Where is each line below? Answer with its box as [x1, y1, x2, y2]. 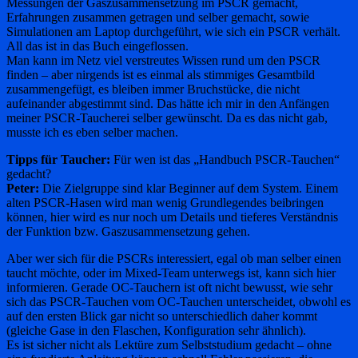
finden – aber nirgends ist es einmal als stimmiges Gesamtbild [6, 67, 315, 82]
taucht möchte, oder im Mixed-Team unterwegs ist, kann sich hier [6, 265, 336, 280]
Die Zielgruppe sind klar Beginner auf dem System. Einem [39, 181, 338, 195]
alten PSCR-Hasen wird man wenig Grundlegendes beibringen [6, 195, 324, 209]
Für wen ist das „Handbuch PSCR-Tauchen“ [110, 152, 340, 166]
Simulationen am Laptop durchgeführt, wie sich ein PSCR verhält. [6, 24, 340, 38]
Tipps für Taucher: [6, 152, 110, 166]
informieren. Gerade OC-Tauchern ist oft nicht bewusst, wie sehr [6, 280, 332, 294]
